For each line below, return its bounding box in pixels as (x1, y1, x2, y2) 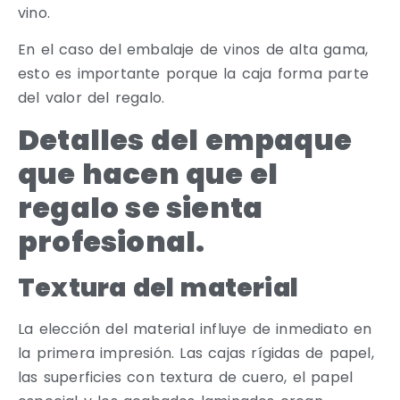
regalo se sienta (18, 187, 263, 228)
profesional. (18, 221, 205, 262)
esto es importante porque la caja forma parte (18, 63, 370, 85)
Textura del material (18, 270, 298, 305)
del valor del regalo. (18, 87, 165, 109)
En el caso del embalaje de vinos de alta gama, (18, 39, 369, 61)
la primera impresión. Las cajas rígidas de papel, (18, 342, 374, 363)
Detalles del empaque (18, 119, 353, 160)
